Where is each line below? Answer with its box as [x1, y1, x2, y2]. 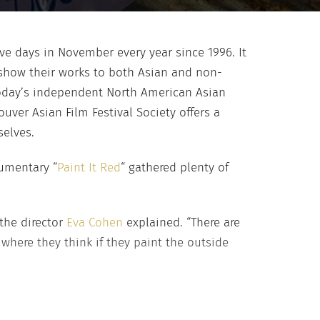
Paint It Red [57, 160, 121, 175]
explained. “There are [123, 215, 240, 231]
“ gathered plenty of [121, 160, 229, 175]
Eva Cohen [66, 215, 123, 231]
